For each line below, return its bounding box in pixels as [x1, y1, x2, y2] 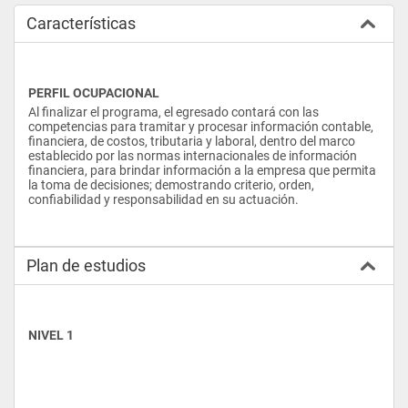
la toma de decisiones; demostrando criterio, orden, [28, 177, 314, 192]
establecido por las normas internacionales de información [28, 148, 357, 163]
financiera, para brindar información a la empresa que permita [28, 162, 376, 178]
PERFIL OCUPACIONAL [28, 85, 159, 100]
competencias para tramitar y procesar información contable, [28, 118, 373, 134]
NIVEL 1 [28, 327, 74, 342]
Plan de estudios [26, 255, 146, 275]
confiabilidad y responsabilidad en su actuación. [28, 191, 299, 207]
